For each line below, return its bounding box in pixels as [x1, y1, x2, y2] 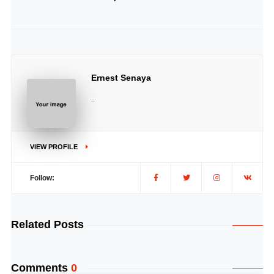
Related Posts [10, 218, 84, 231]
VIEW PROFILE [29, 143, 80, 150]
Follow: [29, 174, 54, 182]
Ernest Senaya [91, 73, 151, 83]
